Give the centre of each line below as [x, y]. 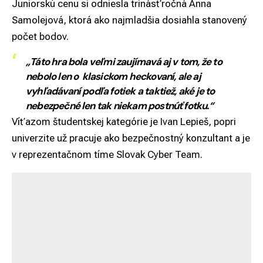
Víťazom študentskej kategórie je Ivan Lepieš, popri [124, 122]
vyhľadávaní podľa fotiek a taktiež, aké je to [120, 91]
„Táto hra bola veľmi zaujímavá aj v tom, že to [124, 62]
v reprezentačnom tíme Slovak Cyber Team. [107, 155]
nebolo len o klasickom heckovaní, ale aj [113, 77]
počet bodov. [40, 37]
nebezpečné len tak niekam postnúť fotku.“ [123, 106]
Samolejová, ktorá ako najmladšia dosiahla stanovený [129, 20]
